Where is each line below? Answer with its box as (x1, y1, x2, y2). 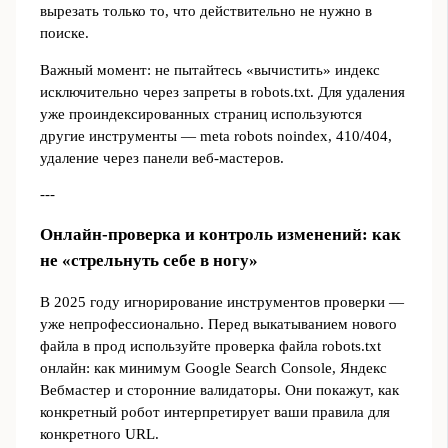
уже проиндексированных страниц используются (39, 105, 362, 122)
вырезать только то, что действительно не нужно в (39, 3, 372, 20)
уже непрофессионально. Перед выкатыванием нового (39, 316, 397, 333)
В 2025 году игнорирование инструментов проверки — (39, 294, 404, 311)
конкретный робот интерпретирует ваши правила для (39, 404, 390, 421)
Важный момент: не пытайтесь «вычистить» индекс (39, 61, 380, 78)
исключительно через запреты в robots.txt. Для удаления (39, 83, 405, 100)
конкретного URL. (39, 426, 159, 443)
